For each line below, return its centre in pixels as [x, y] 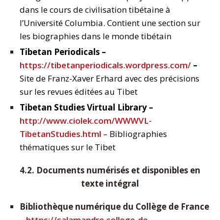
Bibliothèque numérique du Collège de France [114, 207]
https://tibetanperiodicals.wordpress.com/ [105, 65]
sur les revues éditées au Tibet [79, 92]
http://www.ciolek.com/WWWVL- [86, 121]
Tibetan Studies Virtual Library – [86, 108]
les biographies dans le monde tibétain [96, 36]
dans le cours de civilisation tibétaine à [95, 10]
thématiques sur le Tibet [68, 147]
